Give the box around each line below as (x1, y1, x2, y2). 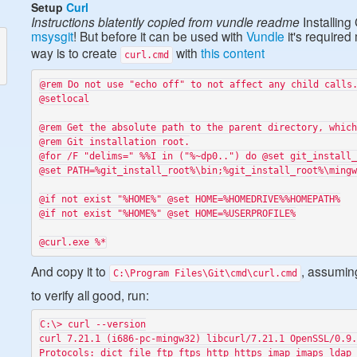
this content (201, 44, 265, 61)
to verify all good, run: (31, 286, 149, 304)
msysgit (31, 27, 73, 45)
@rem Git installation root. (38, 135, 190, 147)
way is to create (31, 44, 120, 61)
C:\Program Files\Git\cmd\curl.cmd (113, 268, 297, 279)
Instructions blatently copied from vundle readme (31, 13, 300, 30)
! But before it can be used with (73, 27, 246, 45)
